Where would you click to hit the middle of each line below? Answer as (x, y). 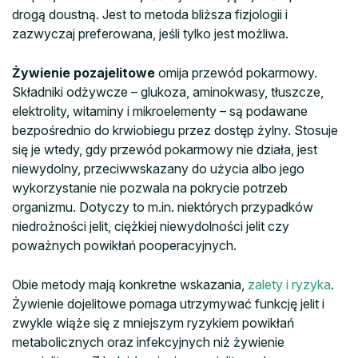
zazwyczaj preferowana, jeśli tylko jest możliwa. (150, 33)
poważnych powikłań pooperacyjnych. (124, 245)
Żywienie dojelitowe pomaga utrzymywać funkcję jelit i (168, 303)
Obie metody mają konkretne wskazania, (130, 284)
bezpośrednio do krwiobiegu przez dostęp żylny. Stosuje (175, 130)
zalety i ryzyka (289, 284)
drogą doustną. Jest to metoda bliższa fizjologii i (150, 14)
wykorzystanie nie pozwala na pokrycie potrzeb (150, 187)
